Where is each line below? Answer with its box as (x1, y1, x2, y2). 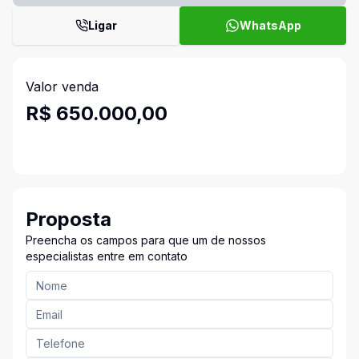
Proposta (26, 208, 111, 231)
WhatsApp (239, 18, 301, 32)
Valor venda (26, 79, 99, 95)
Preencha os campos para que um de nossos (26, 233, 266, 247)
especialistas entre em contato (26, 249, 188, 263)
